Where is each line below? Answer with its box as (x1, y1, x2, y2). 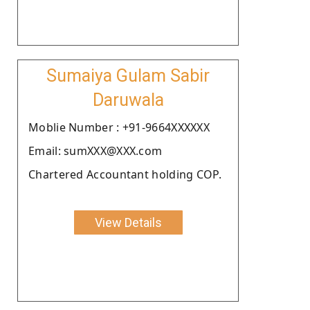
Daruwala (92, 89, 164, 110)
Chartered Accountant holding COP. (28, 166, 221, 182)
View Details (94, 215, 162, 230)
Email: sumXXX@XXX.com (28, 143, 163, 158)
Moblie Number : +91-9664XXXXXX (28, 119, 210, 135)
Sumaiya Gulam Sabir (46, 65, 210, 86)
